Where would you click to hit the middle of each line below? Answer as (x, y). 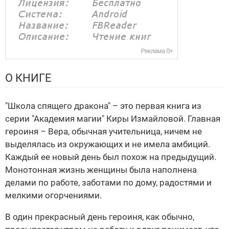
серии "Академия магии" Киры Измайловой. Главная (113, 119)
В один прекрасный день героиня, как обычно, (100, 217)
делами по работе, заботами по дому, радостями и (108, 183)
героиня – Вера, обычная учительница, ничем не (104, 132)
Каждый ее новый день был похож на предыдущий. (111, 157)
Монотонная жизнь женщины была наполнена (101, 170)
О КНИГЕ (28, 78)
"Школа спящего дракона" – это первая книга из (103, 106)
